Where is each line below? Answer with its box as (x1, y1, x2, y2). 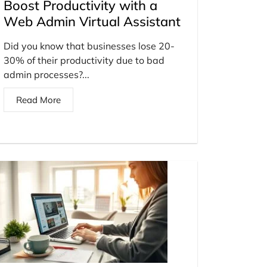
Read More (16, 94, 61, 105)
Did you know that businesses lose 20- (4, 39, 175, 52)
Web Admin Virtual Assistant (4, 13, 181, 30)
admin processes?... (4, 68, 89, 80)
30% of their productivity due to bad (4, 54, 164, 66)
